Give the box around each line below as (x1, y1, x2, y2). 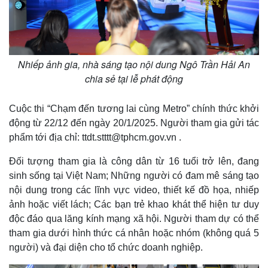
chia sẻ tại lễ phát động (85, 72, 183, 86)
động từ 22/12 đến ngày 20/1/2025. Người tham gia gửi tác (9, 118, 259, 129)
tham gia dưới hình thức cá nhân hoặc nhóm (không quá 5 (9, 228, 259, 239)
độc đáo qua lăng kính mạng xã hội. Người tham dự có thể (9, 214, 259, 224)
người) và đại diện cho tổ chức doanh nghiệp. (9, 242, 203, 253)
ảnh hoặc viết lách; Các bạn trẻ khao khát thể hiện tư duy (9, 199, 259, 210)
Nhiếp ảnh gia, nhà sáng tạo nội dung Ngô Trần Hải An (18, 57, 250, 72)
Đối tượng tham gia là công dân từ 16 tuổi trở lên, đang (9, 156, 259, 167)
